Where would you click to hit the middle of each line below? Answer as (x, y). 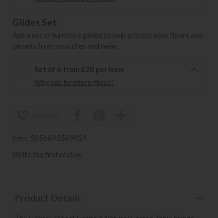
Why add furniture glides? (74, 82)
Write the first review (47, 154)
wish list (45, 115)
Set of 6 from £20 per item (79, 69)
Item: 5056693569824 (50, 138)
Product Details (48, 198)
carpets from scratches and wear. (65, 46)
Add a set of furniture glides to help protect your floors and (107, 35)
